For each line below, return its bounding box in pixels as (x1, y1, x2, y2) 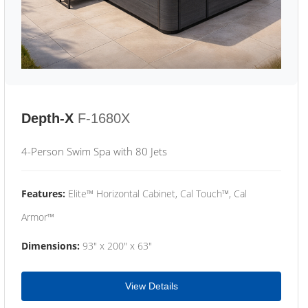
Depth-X (21, 111, 74, 126)
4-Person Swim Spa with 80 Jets (21, 144, 167, 158)
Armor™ (21, 210, 54, 223)
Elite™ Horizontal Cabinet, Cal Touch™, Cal (65, 187, 247, 200)
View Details (124, 280, 178, 291)
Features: (21, 187, 65, 200)
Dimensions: (21, 239, 80, 252)
